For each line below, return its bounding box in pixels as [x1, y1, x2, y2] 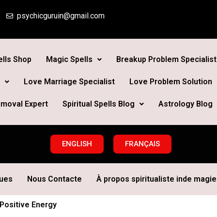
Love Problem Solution [129, 77, 212, 86]
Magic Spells [46, 55, 93, 64]
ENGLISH [62, 139, 92, 148]
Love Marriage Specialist [23, 77, 115, 86]
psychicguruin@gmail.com [17, 11, 105, 20]
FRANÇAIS [125, 139, 160, 148]
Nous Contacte [27, 174, 82, 184]
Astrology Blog [158, 99, 213, 108]
